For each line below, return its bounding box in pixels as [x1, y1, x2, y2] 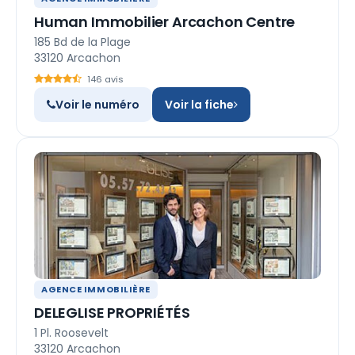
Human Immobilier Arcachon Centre [34, 12, 296, 32]
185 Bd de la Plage [34, 34, 131, 50]
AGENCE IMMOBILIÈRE [41, 283, 151, 296]
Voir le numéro [55, 97, 139, 113]
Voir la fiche [165, 97, 234, 113]
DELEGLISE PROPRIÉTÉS [34, 303, 190, 323]
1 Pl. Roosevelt [34, 325, 109, 341]
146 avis [87, 73, 124, 86]
